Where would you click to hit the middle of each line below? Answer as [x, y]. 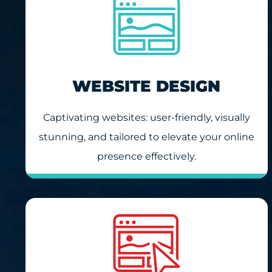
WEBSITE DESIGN [147, 86]
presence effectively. [146, 156]
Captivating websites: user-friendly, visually [146, 117]
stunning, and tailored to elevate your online [146, 137]
